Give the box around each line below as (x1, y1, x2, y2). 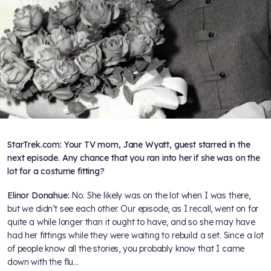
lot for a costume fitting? (7, 166, 105, 177)
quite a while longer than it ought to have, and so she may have (7, 217, 255, 228)
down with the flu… (7, 256, 79, 268)
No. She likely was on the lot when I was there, (71, 190, 250, 201)
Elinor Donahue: (7, 190, 72, 201)
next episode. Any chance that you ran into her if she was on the (7, 152, 260, 164)
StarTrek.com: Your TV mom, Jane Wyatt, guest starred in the (7, 139, 250, 151)
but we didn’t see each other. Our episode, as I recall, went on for (7, 203, 259, 215)
